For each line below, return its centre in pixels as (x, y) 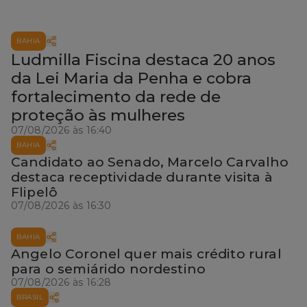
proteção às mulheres (98, 115)
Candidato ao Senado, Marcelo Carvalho (150, 162)
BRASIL (30, 297)
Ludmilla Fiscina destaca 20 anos (143, 59)
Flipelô (35, 192)
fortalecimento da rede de (116, 96)
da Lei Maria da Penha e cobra (131, 78)
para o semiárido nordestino (109, 269)
